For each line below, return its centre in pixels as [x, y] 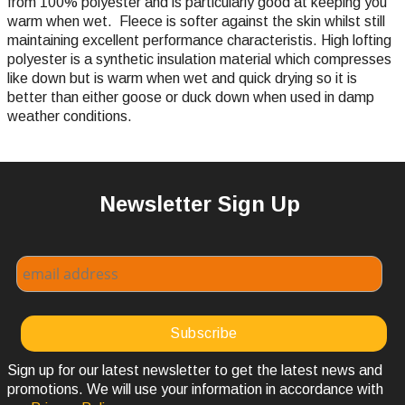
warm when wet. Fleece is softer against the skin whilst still [196, 22]
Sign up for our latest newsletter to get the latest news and [195, 371]
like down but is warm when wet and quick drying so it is [182, 79]
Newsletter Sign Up [199, 204]
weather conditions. [70, 117]
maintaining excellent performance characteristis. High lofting [199, 41]
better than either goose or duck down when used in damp [191, 98]
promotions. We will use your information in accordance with [195, 390]
